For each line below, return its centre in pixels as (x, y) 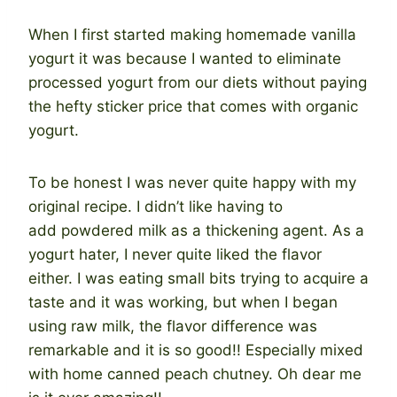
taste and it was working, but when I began (183, 302)
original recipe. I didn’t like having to (156, 206)
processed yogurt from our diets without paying (198, 82)
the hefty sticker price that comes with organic (193, 106)
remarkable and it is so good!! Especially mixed (196, 350)
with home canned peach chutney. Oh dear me (195, 374)
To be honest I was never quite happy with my (192, 182)
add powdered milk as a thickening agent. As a (196, 230)
